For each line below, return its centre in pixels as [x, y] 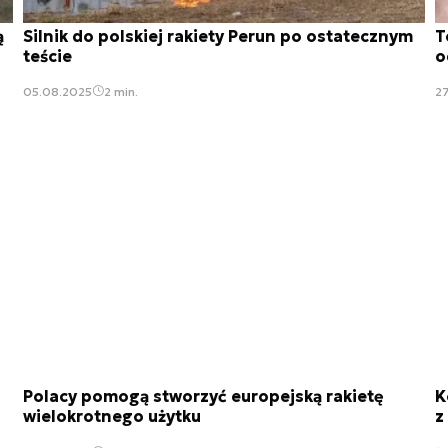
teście [47, 55]
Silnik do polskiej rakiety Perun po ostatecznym [218, 35]
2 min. [121, 91]
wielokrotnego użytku [112, 416]
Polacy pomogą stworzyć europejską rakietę [203, 396]
